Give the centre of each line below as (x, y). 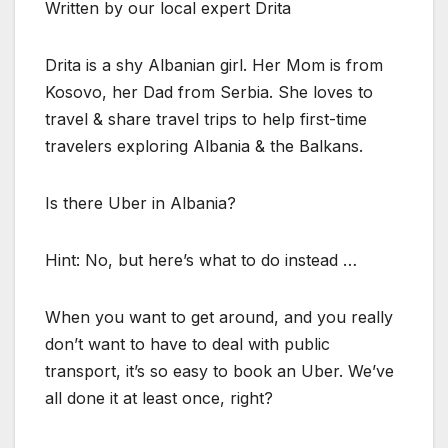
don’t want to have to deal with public (187, 343)
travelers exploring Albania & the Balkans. (204, 145)
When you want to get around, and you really (219, 316)
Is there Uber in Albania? (140, 202)
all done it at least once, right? (159, 397)
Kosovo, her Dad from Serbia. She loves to (209, 91)
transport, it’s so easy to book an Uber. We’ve (219, 370)
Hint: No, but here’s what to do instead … (201, 259)
